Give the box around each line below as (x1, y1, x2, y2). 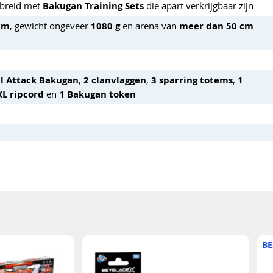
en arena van (120, 19, 179, 32)
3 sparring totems (151, 73, 233, 87)
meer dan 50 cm (179, 19, 253, 32)
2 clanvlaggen (83, 73, 146, 87)
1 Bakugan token (59, 87, 136, 101)
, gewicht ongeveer (10, 19, 91, 32)
